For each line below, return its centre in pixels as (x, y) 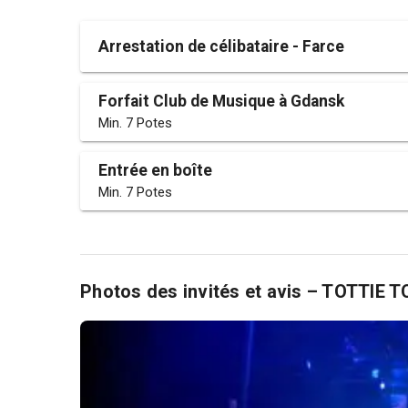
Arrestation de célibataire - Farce (221, 46)
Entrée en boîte (155, 170)
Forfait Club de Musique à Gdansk (221, 101)
